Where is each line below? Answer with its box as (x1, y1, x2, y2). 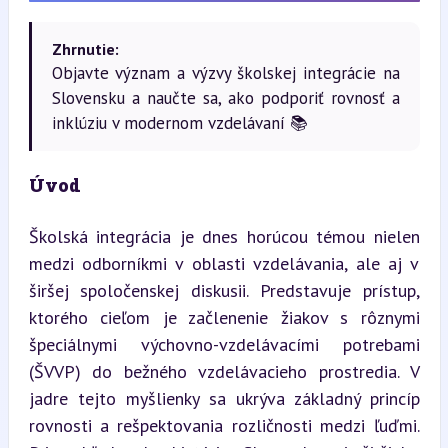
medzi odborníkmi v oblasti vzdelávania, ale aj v (28, 252, 420, 275)
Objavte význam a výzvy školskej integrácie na (51, 62, 400, 84)
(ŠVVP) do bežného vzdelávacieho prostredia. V (28, 360, 420, 383)
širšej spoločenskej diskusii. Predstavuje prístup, (28, 279, 420, 302)
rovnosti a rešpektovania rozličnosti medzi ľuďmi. (28, 414, 420, 437)
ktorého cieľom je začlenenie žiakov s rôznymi (28, 306, 420, 329)
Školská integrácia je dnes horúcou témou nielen (28, 225, 420, 248)
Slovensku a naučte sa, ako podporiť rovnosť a (51, 87, 400, 109)
